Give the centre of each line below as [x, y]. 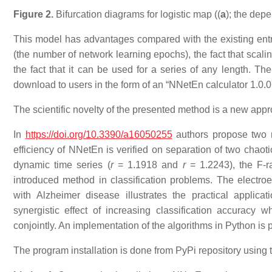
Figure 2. [35, 14]
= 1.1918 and [148, 165]
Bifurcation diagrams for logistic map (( [138, 14]
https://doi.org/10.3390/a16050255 [99, 134]
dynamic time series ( [62, 165]
